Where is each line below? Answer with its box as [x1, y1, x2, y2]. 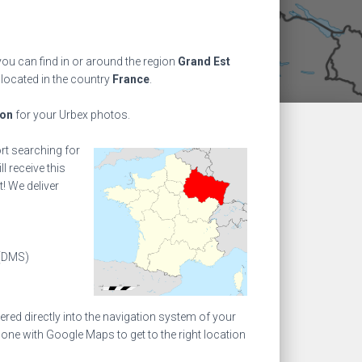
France [112, 73, 149, 86]
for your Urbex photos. [13, 108, 130, 121]
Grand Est [178, 55, 230, 68]
